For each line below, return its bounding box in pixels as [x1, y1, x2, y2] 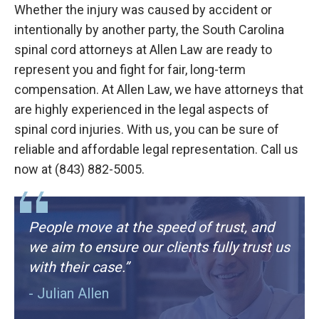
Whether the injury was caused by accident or [14, 2, 272, 18]
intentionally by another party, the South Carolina [14, 22, 284, 38]
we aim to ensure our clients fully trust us [28, 239, 291, 256]
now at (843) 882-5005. [14, 162, 145, 177]
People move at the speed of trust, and [28, 219, 275, 236]
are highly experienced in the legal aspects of [14, 102, 269, 117]
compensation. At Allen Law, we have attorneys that [14, 82, 303, 98]
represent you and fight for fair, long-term [14, 62, 246, 78]
